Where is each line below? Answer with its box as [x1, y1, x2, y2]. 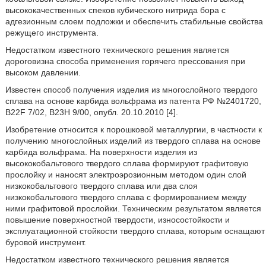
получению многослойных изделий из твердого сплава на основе [5, 136, 261, 146]
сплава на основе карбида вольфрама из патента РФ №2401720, [5, 96, 261, 106]
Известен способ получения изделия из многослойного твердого [5, 85, 258, 95]
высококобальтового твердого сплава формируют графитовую [5, 159, 249, 169]
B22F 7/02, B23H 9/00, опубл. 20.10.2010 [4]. [5, 107, 178, 118]
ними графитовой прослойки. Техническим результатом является [5, 204, 261, 214]
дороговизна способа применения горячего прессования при [5, 56, 245, 66]
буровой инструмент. [5, 237, 86, 248]
